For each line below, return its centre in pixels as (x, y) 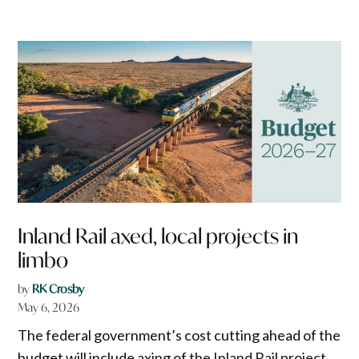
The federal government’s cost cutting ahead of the (179, 335)
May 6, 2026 (49, 307)
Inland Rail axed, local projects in (158, 236)
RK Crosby (58, 288)
